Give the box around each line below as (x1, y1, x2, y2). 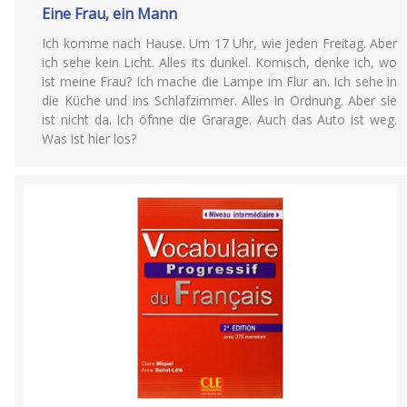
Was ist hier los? (42, 130, 136, 147)
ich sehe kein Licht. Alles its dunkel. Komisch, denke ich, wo (42, 54, 397, 71)
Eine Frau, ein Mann (42, 4, 177, 24)
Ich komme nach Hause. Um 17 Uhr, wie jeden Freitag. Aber (42, 35, 397, 52)
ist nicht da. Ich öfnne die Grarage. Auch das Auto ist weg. (42, 111, 397, 128)
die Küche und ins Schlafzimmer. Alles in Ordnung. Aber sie (42, 92, 397, 109)
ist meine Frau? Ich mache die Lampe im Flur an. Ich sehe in (42, 73, 397, 90)
